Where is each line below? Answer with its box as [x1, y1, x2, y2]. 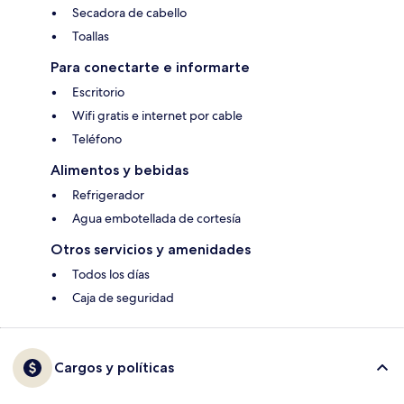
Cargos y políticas [54, 359, 174, 377]
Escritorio [72, 84, 124, 101]
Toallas [72, 28, 109, 45]
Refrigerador [72, 187, 144, 204]
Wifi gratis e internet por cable [72, 107, 243, 124]
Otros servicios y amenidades [50, 241, 251, 259]
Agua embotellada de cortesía [72, 210, 241, 227]
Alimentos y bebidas [50, 161, 188, 179]
